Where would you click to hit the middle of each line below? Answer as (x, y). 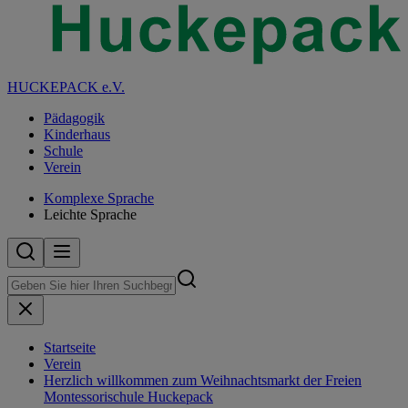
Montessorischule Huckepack (128, 397)
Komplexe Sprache (99, 198)
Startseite (70, 347)
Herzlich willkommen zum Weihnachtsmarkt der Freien (203, 380)
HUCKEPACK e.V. (66, 87)
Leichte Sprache (90, 214)
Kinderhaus (77, 134)
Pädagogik (74, 118)
